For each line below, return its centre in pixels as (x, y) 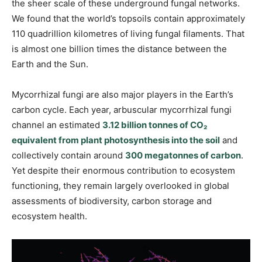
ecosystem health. (49, 216)
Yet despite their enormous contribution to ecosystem (123, 171)
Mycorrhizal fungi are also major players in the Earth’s (123, 95)
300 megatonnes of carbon (183, 156)
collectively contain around (68, 156)
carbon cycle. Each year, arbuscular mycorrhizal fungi (122, 110)
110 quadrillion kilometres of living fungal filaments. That (128, 34)
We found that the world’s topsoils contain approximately (128, 19)
